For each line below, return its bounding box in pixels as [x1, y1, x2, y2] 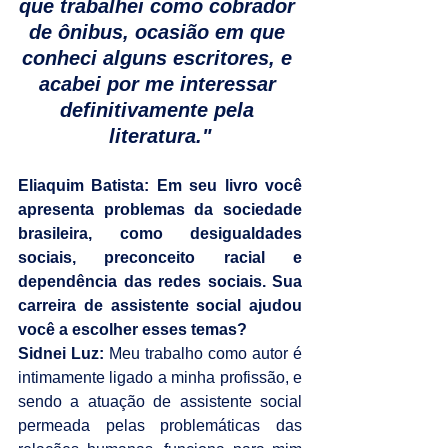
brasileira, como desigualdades [18, 224, 302, 242]
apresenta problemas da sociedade [18, 200, 302, 218]
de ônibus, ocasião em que [29, 20, 291, 43]
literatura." [109, 124, 211, 147]
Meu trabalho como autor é [104, 344, 302, 362]
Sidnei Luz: [18, 344, 104, 362]
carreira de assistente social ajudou [18, 296, 302, 314]
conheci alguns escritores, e [22, 46, 298, 69]
